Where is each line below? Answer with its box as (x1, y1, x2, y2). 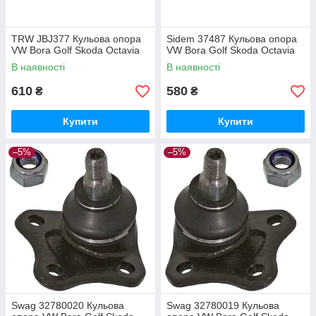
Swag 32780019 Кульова (166, 300, 279, 312)
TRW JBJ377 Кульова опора (11, 33, 141, 45)
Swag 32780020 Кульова (11, 300, 124, 312)
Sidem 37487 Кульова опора (166, 33, 297, 45)
